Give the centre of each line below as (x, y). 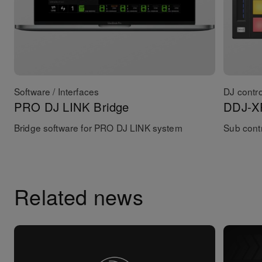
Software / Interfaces (56, 91)
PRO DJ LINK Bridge (71, 107)
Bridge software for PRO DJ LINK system (98, 127)
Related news (79, 196)
